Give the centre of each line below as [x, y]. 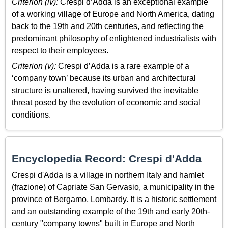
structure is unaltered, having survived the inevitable [105, 91]
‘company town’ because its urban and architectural [104, 78]
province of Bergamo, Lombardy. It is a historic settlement [114, 199]
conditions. [31, 115]
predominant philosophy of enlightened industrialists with [114, 38]
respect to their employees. [60, 50]
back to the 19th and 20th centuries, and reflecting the [108, 26]
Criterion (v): [34, 66]
